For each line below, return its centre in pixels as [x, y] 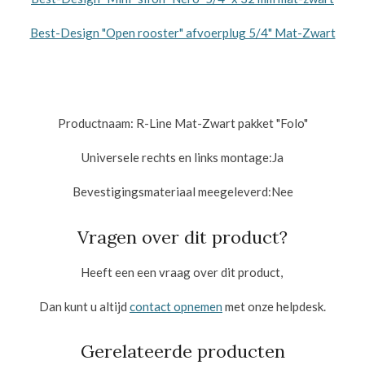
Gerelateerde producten [182, 351]
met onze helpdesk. [274, 306]
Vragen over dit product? [182, 237]
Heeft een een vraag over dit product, [182, 272]
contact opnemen [176, 306]
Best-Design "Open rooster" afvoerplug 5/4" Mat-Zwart [182, 33]
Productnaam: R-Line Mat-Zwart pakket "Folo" [182, 123]
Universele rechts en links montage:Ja [182, 158]
